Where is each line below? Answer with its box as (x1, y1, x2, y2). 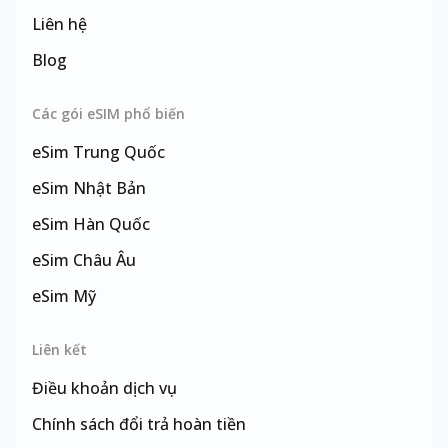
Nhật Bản (73, 177, 146, 199)
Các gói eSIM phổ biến (32, 104, 185, 123)
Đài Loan (73, 321, 140, 343)
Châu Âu (73, 249, 136, 271)
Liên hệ (32, 13, 87, 35)
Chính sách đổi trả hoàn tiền (32, 413, 246, 435)
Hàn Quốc (73, 213, 150, 235)
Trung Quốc (73, 141, 165, 163)
